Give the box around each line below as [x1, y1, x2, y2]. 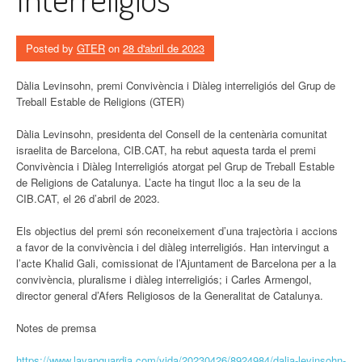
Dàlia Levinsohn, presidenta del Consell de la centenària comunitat [16, 126, 327, 141]
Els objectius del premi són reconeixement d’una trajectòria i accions [16, 223, 338, 238]
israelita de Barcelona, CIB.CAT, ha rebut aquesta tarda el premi [16, 142, 316, 158]
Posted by [26, 40, 77, 56]
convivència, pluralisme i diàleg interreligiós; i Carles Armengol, [16, 271, 312, 287]
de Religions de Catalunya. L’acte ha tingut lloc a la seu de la [16, 175, 301, 190]
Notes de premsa [16, 320, 96, 335]
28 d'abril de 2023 [123, 40, 204, 56]
